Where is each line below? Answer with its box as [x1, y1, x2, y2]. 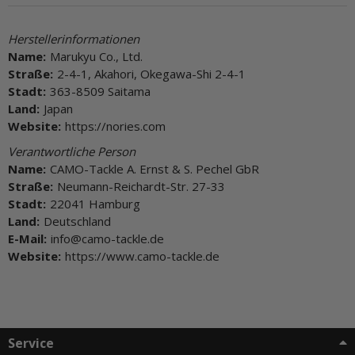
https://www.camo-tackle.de [65, 248, 219, 265]
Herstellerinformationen [8, 31, 139, 48]
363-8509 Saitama [50, 83, 151, 100]
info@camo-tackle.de [51, 231, 164, 247]
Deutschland [44, 213, 111, 230]
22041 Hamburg [50, 196, 140, 212]
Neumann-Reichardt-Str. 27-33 [57, 178, 225, 195]
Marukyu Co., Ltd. [50, 48, 143, 65]
